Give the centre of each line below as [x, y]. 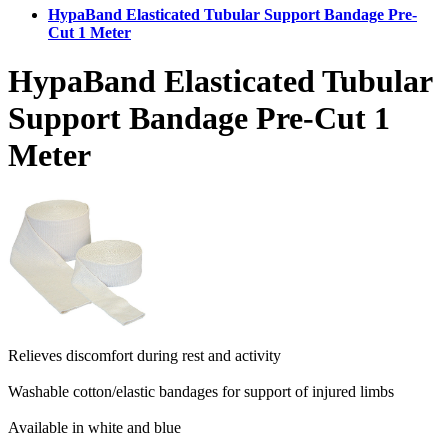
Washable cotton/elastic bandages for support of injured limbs [201, 391]
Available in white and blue [94, 427]
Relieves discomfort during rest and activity [144, 355]
